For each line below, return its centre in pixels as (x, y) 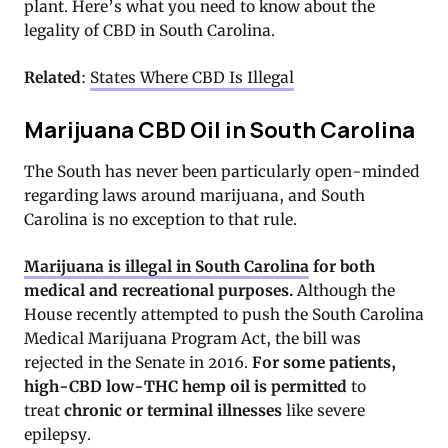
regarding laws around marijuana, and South (194, 195)
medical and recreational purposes (156, 290)
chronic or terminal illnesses (173, 410)
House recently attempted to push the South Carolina (224, 314)
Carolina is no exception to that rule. (160, 219)
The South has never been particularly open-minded (222, 171)
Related (52, 78)
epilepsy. (57, 434)
